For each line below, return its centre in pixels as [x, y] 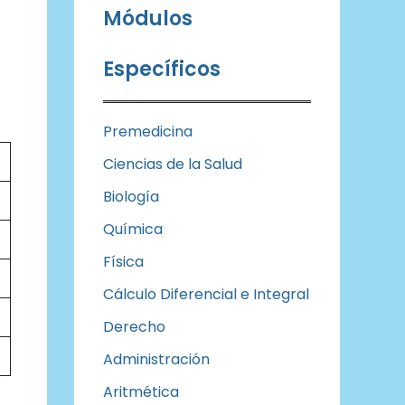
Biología [131, 197]
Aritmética [141, 392]
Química [133, 229]
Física [123, 262]
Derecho [134, 327]
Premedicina [148, 132]
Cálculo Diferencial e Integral [206, 294]
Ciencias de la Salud [173, 164]
